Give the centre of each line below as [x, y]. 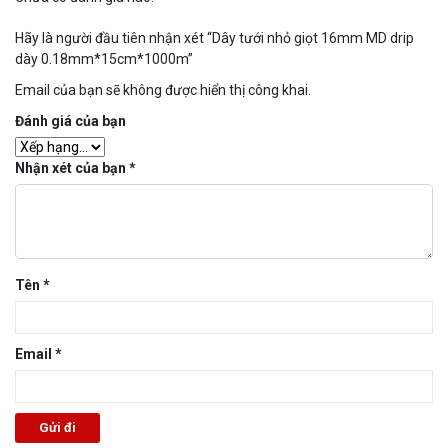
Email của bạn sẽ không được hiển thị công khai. [163, 89]
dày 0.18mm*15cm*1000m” [104, 58]
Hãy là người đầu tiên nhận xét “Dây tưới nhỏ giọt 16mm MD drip [214, 37]
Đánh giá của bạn [70, 120]
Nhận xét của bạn [72, 167]
